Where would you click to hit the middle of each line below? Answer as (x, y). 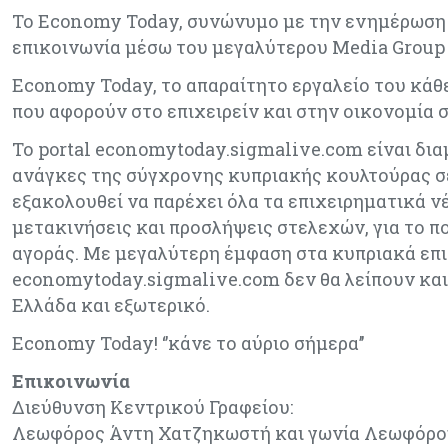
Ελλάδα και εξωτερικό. (111, 305)
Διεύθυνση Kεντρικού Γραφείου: (152, 407)
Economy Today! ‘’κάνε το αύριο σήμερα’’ (188, 343)
